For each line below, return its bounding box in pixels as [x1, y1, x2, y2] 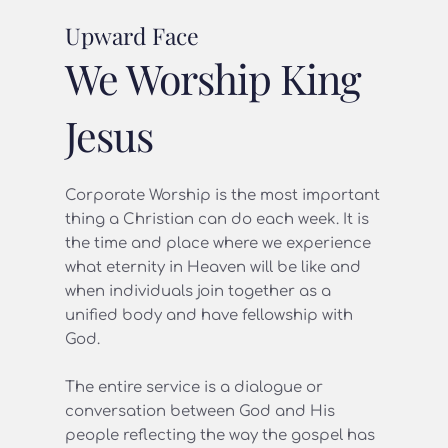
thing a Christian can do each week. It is [65, 210, 369, 228]
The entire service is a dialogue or [65, 378, 323, 396]
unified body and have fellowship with [65, 306, 353, 324]
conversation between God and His [65, 402, 335, 420]
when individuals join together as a [65, 282, 331, 300]
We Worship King [65, 50, 361, 105]
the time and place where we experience [65, 234, 371, 252]
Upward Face [65, 19, 199, 51]
